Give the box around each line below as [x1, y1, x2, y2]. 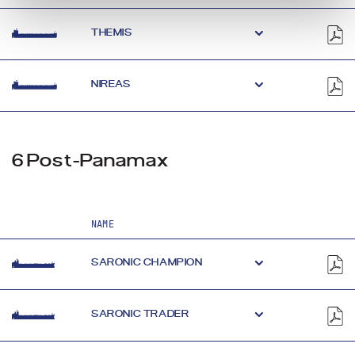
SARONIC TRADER [91, 308, 189, 319]
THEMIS [91, 27, 132, 37]
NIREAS [91, 78, 131, 89]
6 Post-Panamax [12, 152, 170, 170]
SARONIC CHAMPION [91, 257, 203, 267]
